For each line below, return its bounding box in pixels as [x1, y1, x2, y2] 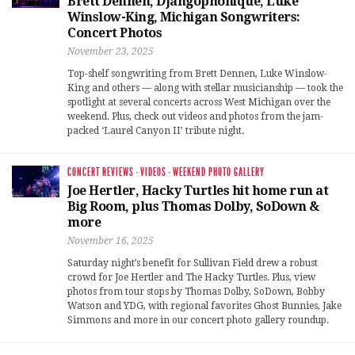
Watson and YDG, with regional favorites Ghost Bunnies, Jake [67, 300, 342, 312]
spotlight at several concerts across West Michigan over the [67, 97, 330, 109]
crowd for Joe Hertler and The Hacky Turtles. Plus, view [67, 272, 315, 284]
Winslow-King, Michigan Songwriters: [67, 10, 300, 25]
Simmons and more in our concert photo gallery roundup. [67, 315, 329, 326]
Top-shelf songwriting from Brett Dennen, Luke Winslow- [67, 68, 327, 80]
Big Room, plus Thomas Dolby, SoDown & [67, 199, 319, 215]
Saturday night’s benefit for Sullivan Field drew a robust [67, 258, 318, 269]
